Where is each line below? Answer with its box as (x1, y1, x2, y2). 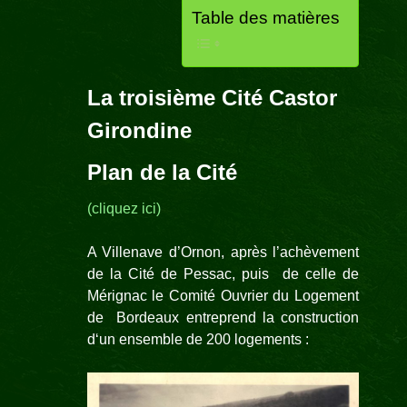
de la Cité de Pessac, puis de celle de (86, 266, 360, 283)
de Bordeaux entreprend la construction (86, 310, 360, 326)
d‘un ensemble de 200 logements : (86, 332, 309, 348)
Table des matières (192, 8, 341, 28)
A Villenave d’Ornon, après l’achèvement (86, 244, 360, 261)
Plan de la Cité (86, 160, 237, 185)
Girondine (86, 118, 192, 144)
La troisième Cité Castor (86, 85, 337, 111)
